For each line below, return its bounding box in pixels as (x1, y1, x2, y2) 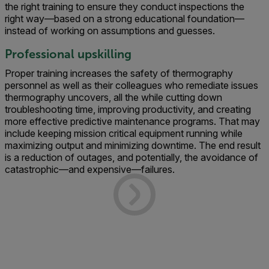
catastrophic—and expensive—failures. (5, 163, 175, 175)
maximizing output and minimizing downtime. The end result (5, 139, 261, 151)
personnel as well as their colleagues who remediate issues (5, 79, 258, 91)
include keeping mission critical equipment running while (5, 127, 243, 139)
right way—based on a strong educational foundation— (5, 13, 244, 25)
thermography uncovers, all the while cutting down (5, 91, 222, 103)
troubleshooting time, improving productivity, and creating (5, 103, 251, 115)
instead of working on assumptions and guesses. (5, 25, 215, 37)
